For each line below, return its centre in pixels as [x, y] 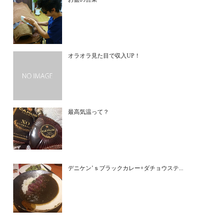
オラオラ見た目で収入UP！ [104, 56]
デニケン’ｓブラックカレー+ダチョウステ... [126, 168]
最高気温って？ [89, 112]
